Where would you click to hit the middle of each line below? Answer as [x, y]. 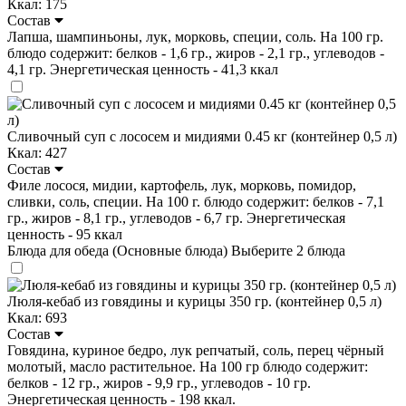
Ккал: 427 [37, 152]
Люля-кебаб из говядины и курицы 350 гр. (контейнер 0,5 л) [194, 301]
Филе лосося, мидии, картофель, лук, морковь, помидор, [182, 185]
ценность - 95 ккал [65, 234]
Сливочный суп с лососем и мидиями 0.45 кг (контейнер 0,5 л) [202, 136]
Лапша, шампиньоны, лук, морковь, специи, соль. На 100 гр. [195, 36]
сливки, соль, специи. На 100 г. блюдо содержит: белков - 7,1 [196, 201]
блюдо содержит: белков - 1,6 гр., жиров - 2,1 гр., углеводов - [196, 53]
